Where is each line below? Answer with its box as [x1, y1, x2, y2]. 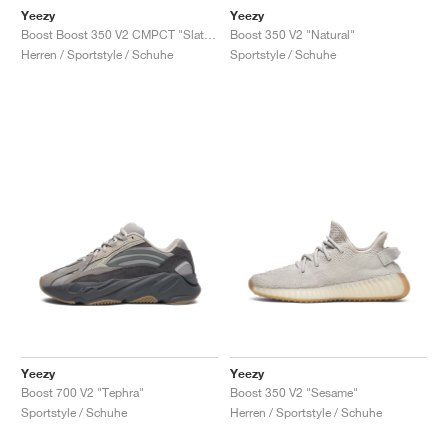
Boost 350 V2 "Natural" [230, 26, 355, 42]
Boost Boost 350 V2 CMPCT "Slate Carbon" [204, 26, 216, 42]
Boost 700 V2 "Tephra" [21, 384, 144, 400]
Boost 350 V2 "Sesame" [230, 384, 358, 400]
